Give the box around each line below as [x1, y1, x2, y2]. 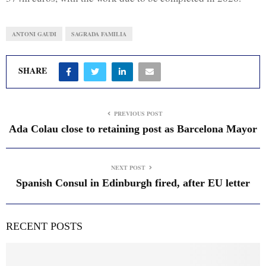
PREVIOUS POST [113, 109, 163, 118]
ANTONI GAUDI [12, 30, 56, 38]
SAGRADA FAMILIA [71, 30, 126, 38]
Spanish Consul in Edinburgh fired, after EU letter [16, 177, 250, 189]
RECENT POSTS [6, 220, 83, 232]
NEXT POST [110, 163, 145, 172]
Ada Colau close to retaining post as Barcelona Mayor [9, 123, 257, 135]
